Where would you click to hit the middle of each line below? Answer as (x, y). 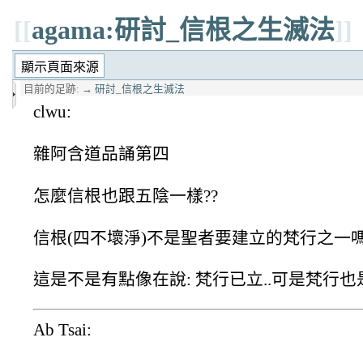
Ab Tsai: (62, 330)
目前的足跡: (51, 90)
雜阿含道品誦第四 (101, 153)
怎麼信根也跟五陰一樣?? (126, 195)
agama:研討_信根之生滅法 (183, 30)
